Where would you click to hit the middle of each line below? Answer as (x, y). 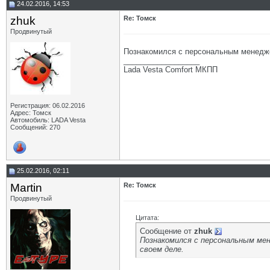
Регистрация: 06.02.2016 (48, 105)
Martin (26, 188)
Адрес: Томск (31, 113)
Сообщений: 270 (35, 127)
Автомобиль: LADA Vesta (48, 120)
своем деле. (162, 249)
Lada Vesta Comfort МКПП (171, 70)
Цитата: (147, 218)
